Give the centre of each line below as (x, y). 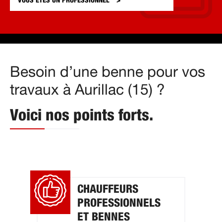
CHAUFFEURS (108, 189)
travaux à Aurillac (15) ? (87, 90)
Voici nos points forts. (82, 115)
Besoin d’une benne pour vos (108, 72)
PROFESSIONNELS (119, 203)
